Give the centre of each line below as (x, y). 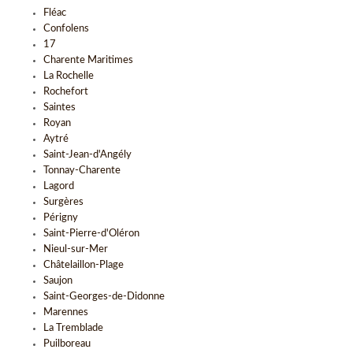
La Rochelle (69, 76)
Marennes (66, 312)
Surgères (63, 202)
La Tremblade (73, 328)
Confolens (66, 29)
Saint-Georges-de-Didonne (104, 297)
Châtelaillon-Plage (84, 265)
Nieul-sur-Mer (76, 249)
